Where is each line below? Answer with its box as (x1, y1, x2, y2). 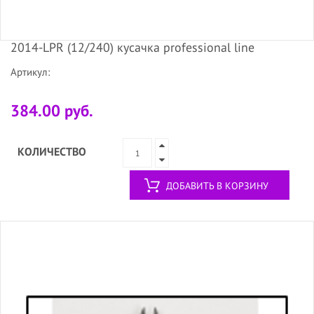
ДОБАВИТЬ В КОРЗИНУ (166, 179, 268, 193)
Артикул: (11, 65, 50, 79)
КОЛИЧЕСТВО (18, 144, 86, 159)
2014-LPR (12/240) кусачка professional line (11, 39, 254, 56)
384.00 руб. (11, 100, 93, 121)
